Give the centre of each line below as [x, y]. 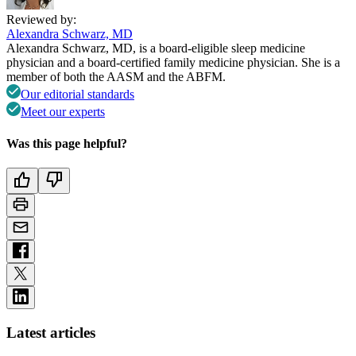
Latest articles [51, 332]
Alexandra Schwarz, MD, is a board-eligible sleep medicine [156, 48]
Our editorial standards [77, 95]
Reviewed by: [41, 20]
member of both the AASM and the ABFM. [116, 77]
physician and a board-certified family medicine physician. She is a [173, 63]
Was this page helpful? [67, 143]
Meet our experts [63, 112]
